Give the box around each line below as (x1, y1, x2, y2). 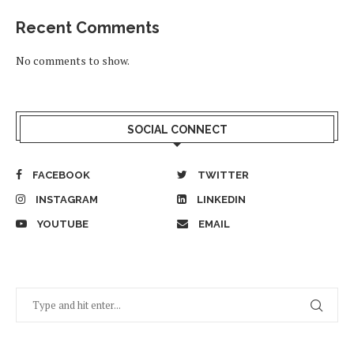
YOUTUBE (37, 217, 88, 230)
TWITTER (198, 168, 249, 181)
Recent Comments (16, 17, 160, 37)
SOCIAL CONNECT (126, 122, 228, 136)
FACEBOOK (32, 168, 90, 181)
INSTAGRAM (36, 193, 98, 205)
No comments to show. (16, 52, 130, 68)
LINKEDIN (197, 193, 246, 205)
